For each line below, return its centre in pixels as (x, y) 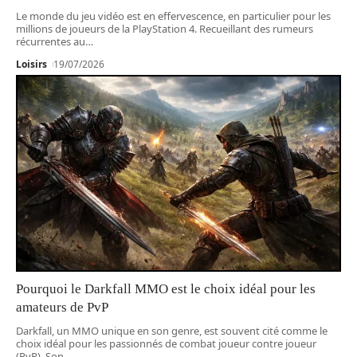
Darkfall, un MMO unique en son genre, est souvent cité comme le (172, 330)
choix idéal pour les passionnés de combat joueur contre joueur (166, 343)
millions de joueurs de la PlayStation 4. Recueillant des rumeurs (165, 28)
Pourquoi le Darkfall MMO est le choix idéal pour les (166, 288)
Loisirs (31, 64)
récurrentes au (51, 41)
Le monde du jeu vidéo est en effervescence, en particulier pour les (173, 16)
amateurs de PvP (62, 307)
